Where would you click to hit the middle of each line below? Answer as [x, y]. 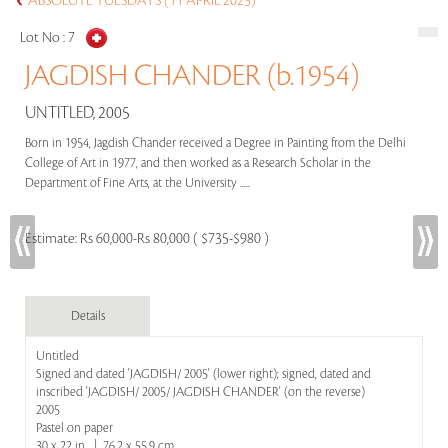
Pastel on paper [74, 428]
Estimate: [52, 239]
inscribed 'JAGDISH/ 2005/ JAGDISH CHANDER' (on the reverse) [200, 392]
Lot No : [44, 38]
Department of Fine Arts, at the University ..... [139, 183]
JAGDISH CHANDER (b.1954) [192, 76]
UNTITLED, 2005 [77, 113]
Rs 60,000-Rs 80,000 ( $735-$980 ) [174, 239]
